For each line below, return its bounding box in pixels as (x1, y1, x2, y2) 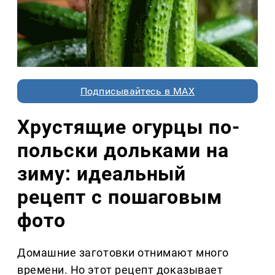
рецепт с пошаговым (17, 185, 223, 209)
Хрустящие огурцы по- (17, 115, 241, 139)
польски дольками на (17, 139, 230, 163)
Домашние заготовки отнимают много (17, 246, 229, 260)
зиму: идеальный (17, 162, 187, 186)
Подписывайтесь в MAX (80, 85, 195, 98)
